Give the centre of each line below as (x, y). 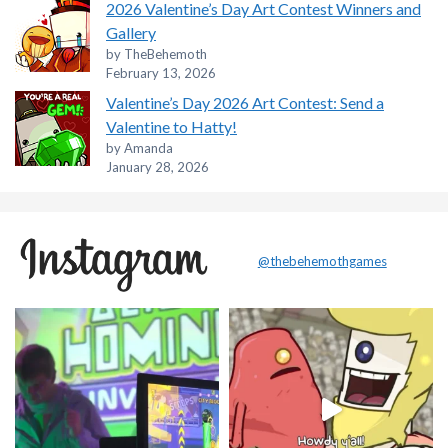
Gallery (131, 33)
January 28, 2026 (157, 167)
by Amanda (139, 148)
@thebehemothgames (322, 261)
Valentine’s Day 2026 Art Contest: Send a (245, 103)
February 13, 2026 (161, 73)
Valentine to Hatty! (171, 127)
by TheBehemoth (156, 54)
